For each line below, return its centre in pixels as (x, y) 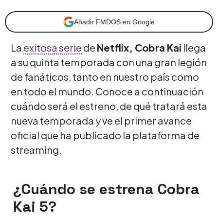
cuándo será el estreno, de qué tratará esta (109, 106)
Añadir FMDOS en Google (114, 22)
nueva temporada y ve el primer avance (101, 120)
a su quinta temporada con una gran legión (109, 62)
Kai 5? (35, 206)
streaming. (36, 149)
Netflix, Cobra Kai (139, 47)
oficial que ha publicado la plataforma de (105, 135)
